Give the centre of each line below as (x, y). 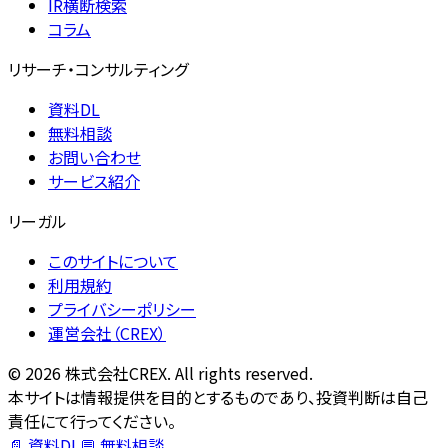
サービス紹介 (94, 180)
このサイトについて (113, 260)
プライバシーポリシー (122, 308)
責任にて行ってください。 (92, 420)
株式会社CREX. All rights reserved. (187, 372)
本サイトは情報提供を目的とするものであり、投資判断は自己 (218, 396)
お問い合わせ (94, 156)
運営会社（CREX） (107, 332)
